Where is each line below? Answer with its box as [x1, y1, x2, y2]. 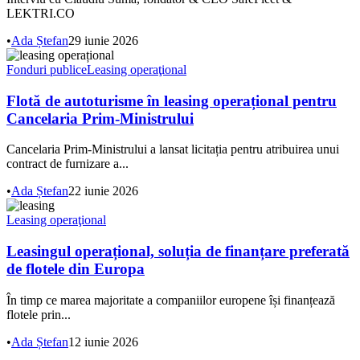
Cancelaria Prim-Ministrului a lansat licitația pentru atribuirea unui [6, 142, 339, 157]
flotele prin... [6, 307, 71, 321]
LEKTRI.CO [6, 6, 75, 20]
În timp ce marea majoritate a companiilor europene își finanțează [6, 292, 335, 307]
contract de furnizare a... [6, 157, 129, 171]
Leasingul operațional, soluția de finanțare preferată [6, 242, 350, 260]
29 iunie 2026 [68, 33, 138, 47]
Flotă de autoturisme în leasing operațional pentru [6, 92, 337, 109]
